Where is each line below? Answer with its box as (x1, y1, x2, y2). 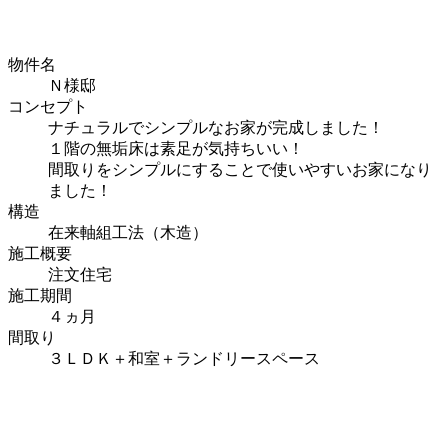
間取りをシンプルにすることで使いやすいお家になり (48, 160, 432, 178)
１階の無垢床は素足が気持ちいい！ (48, 139, 304, 157)
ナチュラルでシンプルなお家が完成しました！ (48, 118, 384, 136)
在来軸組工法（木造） (48, 223, 208, 241)
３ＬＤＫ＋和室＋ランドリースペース (48, 349, 320, 367)
